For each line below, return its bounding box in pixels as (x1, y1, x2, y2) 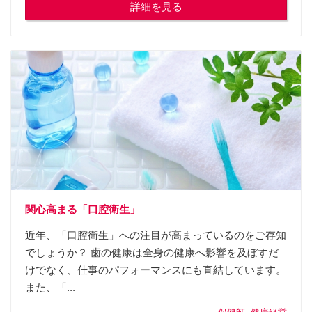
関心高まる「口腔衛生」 (25, 203, 140, 215)
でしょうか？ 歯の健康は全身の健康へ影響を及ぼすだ (25, 247, 279, 258)
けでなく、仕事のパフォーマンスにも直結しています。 (25, 264, 286, 276)
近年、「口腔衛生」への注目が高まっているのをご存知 (25, 229, 286, 241)
